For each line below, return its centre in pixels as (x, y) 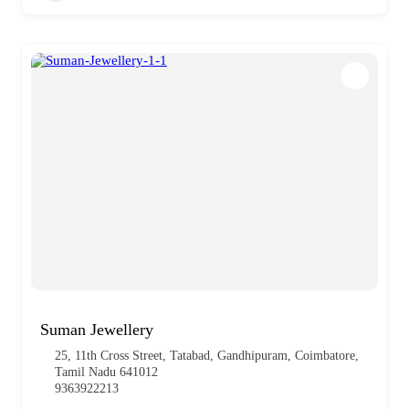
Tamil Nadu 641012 (106, 372)
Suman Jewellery (97, 329)
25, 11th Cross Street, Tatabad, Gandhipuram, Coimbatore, (207, 355)
